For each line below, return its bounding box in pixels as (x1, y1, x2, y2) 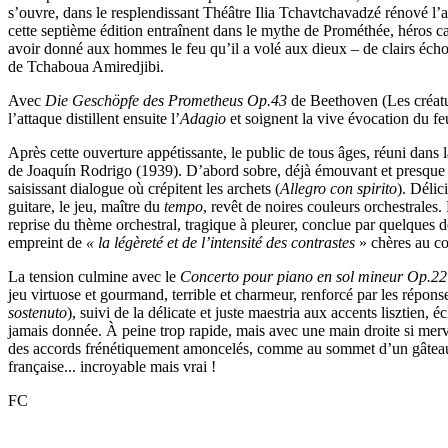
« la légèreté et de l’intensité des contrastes (86, 234, 355, 252)
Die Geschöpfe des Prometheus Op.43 (45, 92, 287, 110)
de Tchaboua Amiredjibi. (8, 58, 164, 76)
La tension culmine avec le (8, 268, 180, 286)
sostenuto (8, 304, 67, 322)
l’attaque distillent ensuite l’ (8, 110, 180, 128)
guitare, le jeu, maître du (8, 198, 164, 216)
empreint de (8, 234, 86, 252)
